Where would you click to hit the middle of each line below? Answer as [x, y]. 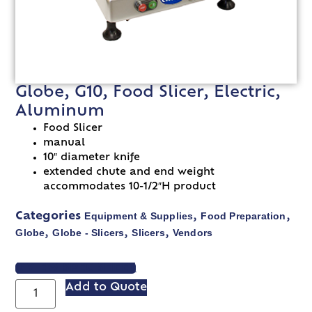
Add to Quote [107, 287]
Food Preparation [243, 216]
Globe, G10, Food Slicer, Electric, [148, 93]
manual [64, 143]
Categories [48, 216]
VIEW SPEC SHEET [81, 268]
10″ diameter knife [92, 157]
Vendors [193, 232]
